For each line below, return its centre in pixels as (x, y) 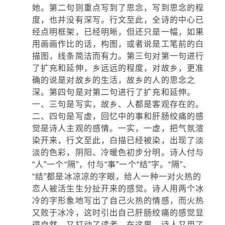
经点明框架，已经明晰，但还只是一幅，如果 (118, 32)
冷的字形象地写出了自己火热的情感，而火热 (118, 201)
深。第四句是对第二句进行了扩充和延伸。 (114, 92)
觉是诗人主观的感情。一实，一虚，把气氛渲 (118, 128)
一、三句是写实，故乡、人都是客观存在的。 (118, 104)
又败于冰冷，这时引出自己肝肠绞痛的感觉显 (118, 213)
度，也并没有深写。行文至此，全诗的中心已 (118, 20)
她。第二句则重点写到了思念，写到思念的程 (118, 8)
